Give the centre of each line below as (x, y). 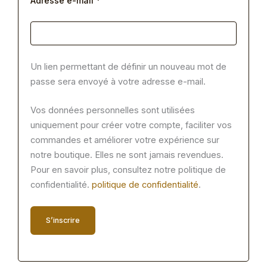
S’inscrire (63, 221)
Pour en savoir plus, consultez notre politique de (128, 170)
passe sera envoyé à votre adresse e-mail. (118, 81)
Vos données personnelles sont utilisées (113, 111)
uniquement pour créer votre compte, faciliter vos (131, 125)
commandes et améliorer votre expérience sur (125, 140)
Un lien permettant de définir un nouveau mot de (128, 66)
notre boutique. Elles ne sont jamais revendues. (127, 155)
